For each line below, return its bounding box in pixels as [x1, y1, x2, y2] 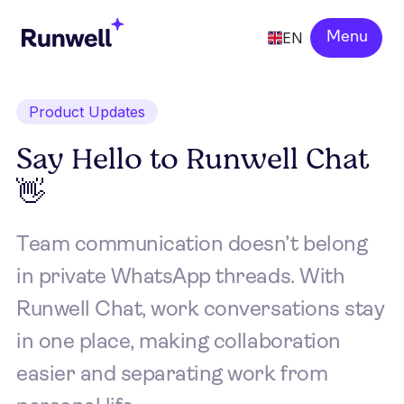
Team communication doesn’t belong [16, 234, 368, 256]
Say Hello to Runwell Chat [16, 138, 369, 180]
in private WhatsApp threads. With [16, 267, 345, 289]
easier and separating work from [16, 364, 328, 386]
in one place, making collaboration [16, 332, 341, 353]
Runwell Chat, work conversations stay [16, 299, 385, 321]
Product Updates [29, 103, 145, 121]
